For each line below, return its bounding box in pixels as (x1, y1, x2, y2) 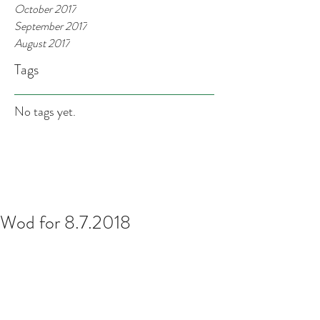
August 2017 (14, 35, 70, 51)
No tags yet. (14, 102, 76, 121)
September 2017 (14, 18, 87, 34)
